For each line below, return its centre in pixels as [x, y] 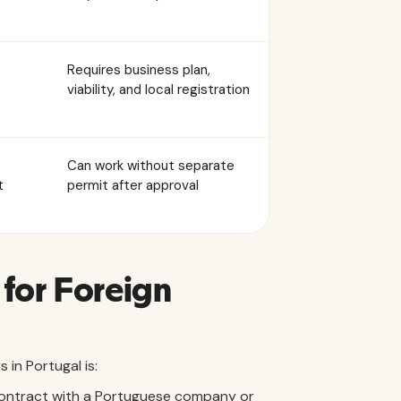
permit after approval [133, 185]
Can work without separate [151, 166]
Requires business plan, [139, 70]
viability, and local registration [158, 90]
